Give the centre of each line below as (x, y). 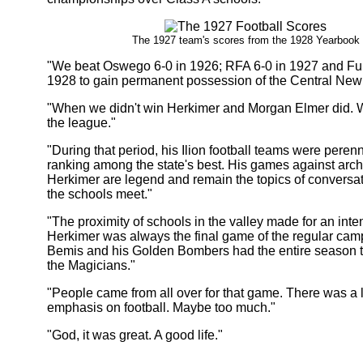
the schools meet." (100, 194)
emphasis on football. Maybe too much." (161, 307)
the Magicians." (91, 265)
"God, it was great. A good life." (135, 335)
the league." (81, 122)
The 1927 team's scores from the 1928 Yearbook (246, 40)
